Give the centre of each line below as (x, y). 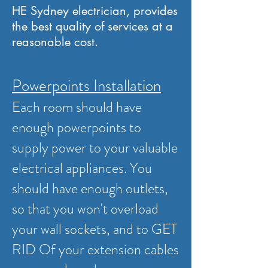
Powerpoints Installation (86, 86)
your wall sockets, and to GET (95, 229)
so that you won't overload (85, 209)
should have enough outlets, (90, 188)
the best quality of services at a (92, 26)
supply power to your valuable (95, 148)
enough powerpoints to (77, 127)
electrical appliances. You (82, 168)
